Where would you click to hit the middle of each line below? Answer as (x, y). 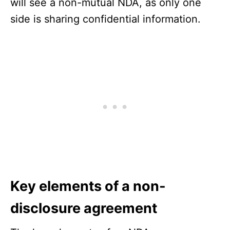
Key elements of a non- (88, 186)
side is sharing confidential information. (106, 19)
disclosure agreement (87, 208)
